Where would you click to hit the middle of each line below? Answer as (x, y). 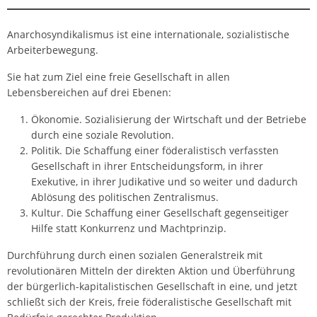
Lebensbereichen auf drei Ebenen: (89, 93)
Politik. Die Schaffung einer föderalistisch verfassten (155, 151)
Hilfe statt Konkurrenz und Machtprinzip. (129, 229)
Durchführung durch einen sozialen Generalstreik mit (135, 255)
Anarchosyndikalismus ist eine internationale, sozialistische (148, 35)
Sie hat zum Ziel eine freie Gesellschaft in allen (119, 77)
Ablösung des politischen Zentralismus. (125, 197)
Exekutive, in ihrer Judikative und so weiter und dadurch (165, 182)
